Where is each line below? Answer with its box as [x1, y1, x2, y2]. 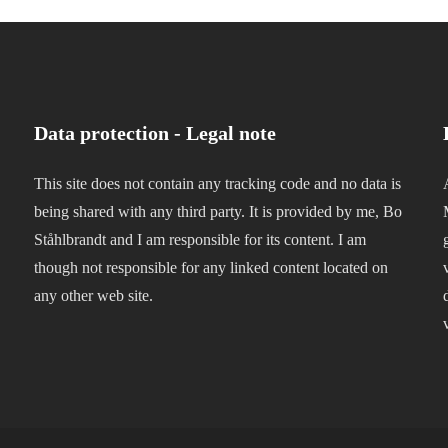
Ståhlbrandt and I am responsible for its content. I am [33, 231, 366, 248]
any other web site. [33, 287, 153, 304]
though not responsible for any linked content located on [33, 259, 388, 276]
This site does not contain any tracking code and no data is [33, 175, 401, 192]
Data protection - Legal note [33, 122, 276, 144]
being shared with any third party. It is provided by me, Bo [33, 203, 402, 220]
